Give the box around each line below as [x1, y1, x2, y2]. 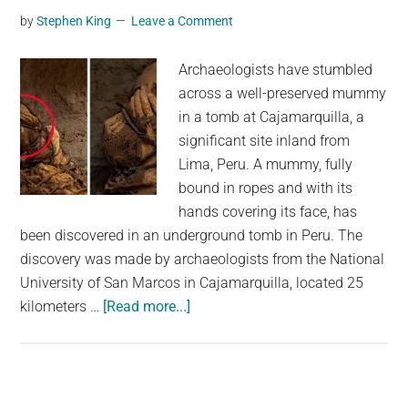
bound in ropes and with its [178, 179, 353, 197]
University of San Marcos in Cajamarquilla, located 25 [20, 274, 364, 291]
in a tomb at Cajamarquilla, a [178, 108, 365, 126]
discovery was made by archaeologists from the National [20, 250, 385, 268]
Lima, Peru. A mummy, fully [178, 156, 353, 173]
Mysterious [189, 321, 261, 338]
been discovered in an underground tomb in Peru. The [20, 227, 363, 244]
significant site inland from [178, 132, 351, 149]
